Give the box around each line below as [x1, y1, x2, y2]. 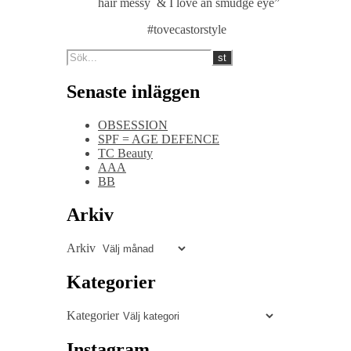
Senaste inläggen [67, 81, 200, 103]
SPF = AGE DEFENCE [98, 132, 219, 147]
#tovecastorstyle [147, 23, 226, 37]
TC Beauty [98, 147, 153, 161]
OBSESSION [98, 118, 168, 132]
